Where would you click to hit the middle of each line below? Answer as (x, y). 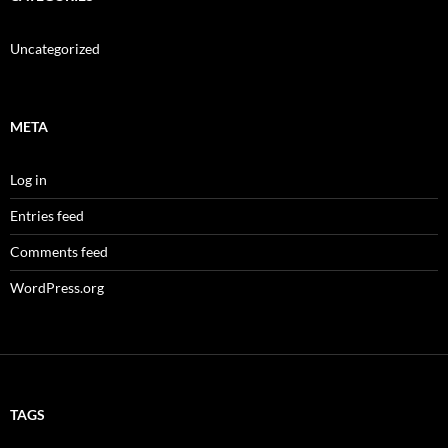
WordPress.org (57, 287)
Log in (28, 179)
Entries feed (47, 215)
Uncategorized (55, 48)
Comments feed (59, 251)
